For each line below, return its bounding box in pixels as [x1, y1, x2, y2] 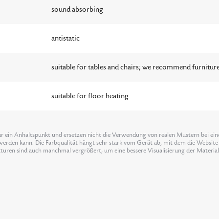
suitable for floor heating [51, 91, 129, 101]
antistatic [51, 34, 80, 44]
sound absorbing [51, 5, 103, 15]
